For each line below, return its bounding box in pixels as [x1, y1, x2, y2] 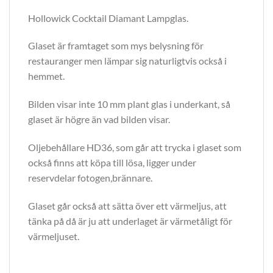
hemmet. [28, 70, 65, 82]
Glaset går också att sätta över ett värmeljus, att [28, 199, 227, 211]
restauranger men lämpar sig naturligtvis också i [28, 55, 227, 67]
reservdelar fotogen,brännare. [28, 171, 152, 183]
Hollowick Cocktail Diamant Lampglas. [28, 12, 188, 24]
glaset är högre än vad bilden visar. [28, 113, 170, 126]
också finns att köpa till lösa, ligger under [28, 156, 196, 168]
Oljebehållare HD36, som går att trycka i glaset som [28, 141, 241, 153]
